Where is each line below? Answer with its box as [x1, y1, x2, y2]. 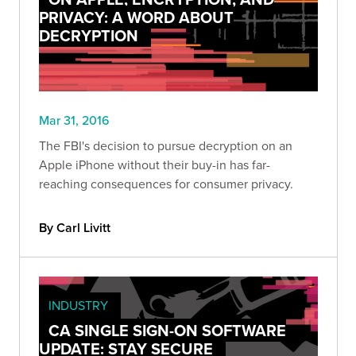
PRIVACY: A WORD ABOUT [39, 6, 234, 29]
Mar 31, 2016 [39, 111, 110, 130]
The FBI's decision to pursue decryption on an [39, 137, 292, 155]
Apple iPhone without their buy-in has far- [39, 156, 270, 174]
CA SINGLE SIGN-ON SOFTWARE [48, 319, 286, 342]
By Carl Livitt [39, 219, 110, 238]
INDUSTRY [48, 296, 108, 315]
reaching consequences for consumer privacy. [39, 175, 293, 193]
